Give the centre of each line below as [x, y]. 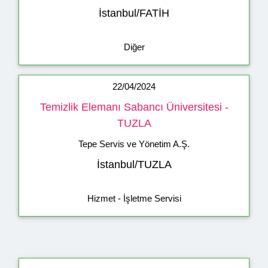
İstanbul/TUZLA [134, 165]
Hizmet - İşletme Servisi [134, 199]
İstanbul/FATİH [134, 13]
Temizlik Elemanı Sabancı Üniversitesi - [134, 107]
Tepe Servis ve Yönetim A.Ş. [134, 144]
